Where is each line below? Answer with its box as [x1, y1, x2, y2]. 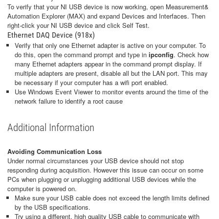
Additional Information [7, 121, 94, 133]
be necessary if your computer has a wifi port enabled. [15, 77, 168, 87]
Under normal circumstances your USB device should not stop [7, 155, 184, 165]
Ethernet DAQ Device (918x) [7, 30, 95, 40]
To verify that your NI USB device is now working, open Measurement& [7, 1, 209, 11]
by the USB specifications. [15, 202, 90, 212]
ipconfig [149, 49, 174, 59]
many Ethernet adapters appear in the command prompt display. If [15, 59, 202, 68]
